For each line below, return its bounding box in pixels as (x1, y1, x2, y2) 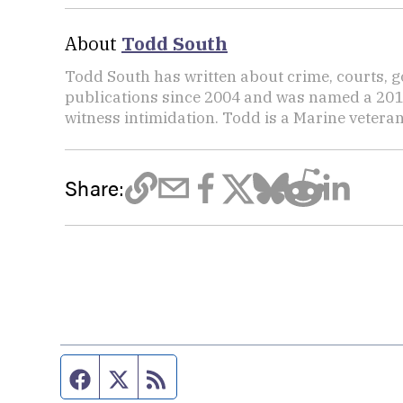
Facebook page (91, 363, 211, 390)
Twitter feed (130, 363, 221, 390)
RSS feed (168, 363, 240, 390)
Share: (65, 173, 125, 202)
